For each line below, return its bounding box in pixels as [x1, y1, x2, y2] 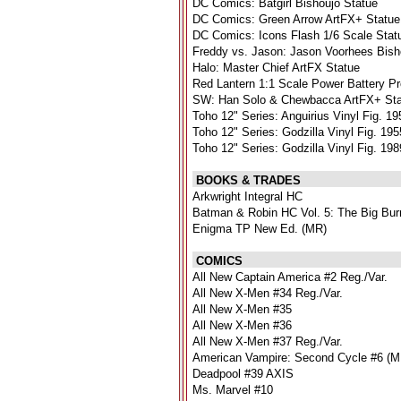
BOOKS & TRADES [192, 174, 301, 187]
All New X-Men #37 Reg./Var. [192, 335, 343, 348]
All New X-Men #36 [192, 319, 292, 332]
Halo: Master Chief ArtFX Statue [192, 61, 360, 74]
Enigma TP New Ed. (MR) [192, 222, 330, 235]
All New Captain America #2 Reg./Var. [192, 270, 388, 284]
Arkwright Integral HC [192, 190, 303, 203]
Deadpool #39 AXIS [192, 367, 294, 380]
